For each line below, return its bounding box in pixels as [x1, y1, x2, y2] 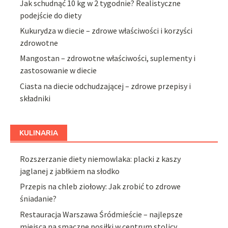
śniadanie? [20, 193, 57, 204]
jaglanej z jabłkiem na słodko [20, 165, 120, 176]
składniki [20, 93, 51, 103]
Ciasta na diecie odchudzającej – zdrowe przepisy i [20, 80, 191, 91]
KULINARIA [19, 128, 58, 137]
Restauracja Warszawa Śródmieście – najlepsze [20, 209, 183, 219]
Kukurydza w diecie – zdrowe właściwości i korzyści [20, 25, 193, 36]
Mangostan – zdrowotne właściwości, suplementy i [20, 53, 196, 64]
